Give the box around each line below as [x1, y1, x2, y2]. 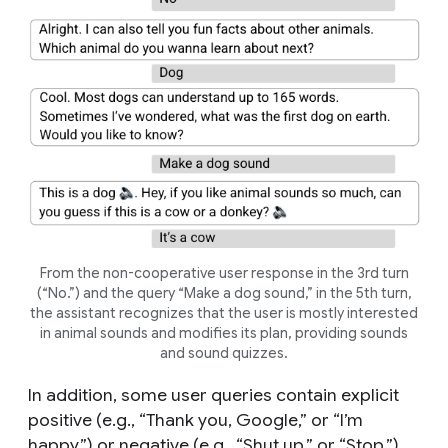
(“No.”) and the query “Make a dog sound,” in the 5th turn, [36, 284, 412, 303]
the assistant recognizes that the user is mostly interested [30, 304, 418, 323]
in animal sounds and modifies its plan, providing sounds [40, 324, 408, 343]
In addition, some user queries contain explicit [28, 384, 399, 407]
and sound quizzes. [160, 344, 288, 363]
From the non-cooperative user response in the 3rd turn [39, 264, 409, 283]
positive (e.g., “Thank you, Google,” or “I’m [28, 409, 363, 432]
